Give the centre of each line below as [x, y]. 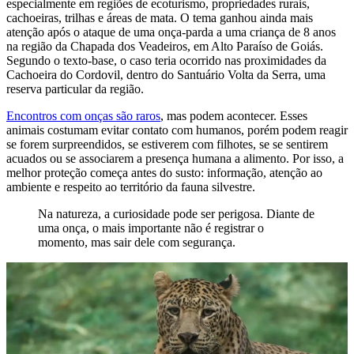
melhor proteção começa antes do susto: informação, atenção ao [164, 172]
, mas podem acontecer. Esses [234, 115]
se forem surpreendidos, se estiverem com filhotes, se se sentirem [167, 144]
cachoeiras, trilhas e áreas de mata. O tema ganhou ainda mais [160, 17]
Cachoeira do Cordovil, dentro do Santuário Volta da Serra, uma [166, 74]
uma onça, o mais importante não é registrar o [151, 228]
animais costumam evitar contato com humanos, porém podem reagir [177, 130]
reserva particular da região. [75, 88]
